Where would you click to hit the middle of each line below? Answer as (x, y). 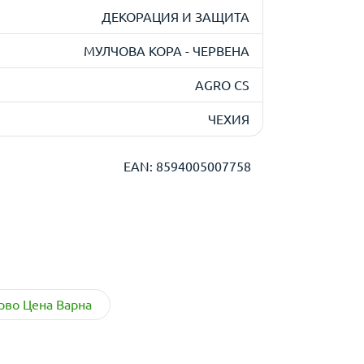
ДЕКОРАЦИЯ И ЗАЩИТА (175, 16)
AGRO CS (222, 84)
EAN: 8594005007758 (187, 166)
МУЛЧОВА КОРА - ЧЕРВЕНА (167, 50)
